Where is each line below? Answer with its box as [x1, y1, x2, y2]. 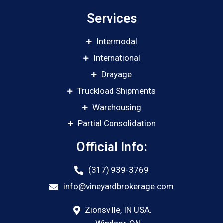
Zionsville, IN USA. [85, 205, 152, 215]
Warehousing [92, 102, 141, 112]
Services [86, 11, 137, 26]
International [93, 53, 140, 63]
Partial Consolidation [77, 118, 156, 129]
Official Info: [76, 139, 147, 155]
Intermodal [96, 36, 137, 47]
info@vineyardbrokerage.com [63, 181, 174, 192]
